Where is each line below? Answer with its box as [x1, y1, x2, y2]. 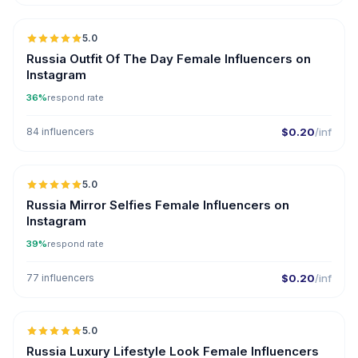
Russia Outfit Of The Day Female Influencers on [26, 51, 311, 66]
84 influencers [26, 125, 94, 137]
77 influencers [26, 272, 94, 284]
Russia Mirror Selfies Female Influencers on [26, 197, 289, 213]
